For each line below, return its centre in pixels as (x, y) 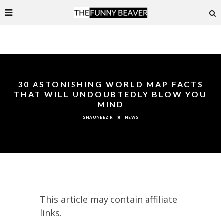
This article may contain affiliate (109, 199)
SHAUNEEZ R (98, 118)
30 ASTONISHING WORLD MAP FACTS (110, 84)
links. (51, 213)
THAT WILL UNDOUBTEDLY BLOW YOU (110, 94)
